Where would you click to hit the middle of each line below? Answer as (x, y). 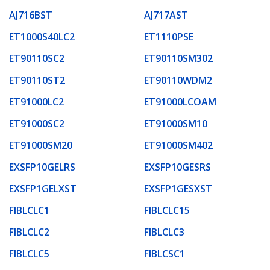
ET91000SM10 (176, 123)
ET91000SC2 (37, 123)
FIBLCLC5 (29, 253)
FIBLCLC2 (29, 232)
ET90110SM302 (178, 58)
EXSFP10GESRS (177, 167)
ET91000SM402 (178, 145)
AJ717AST (166, 15)
